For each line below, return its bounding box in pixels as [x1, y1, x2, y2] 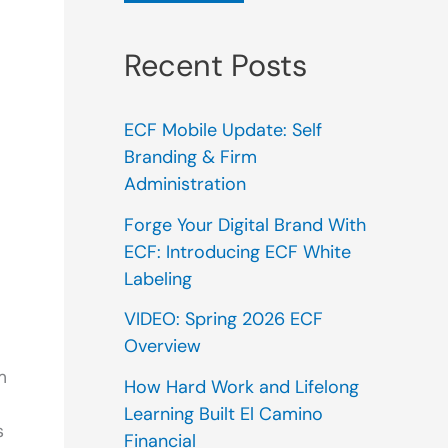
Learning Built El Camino [124, 401, 323, 426]
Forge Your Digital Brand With [124, 212, 366, 237]
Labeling [124, 266, 192, 291]
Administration [124, 172, 246, 197]
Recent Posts [124, 45, 307, 85]
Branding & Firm [124, 145, 257, 170]
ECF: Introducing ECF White [124, 239, 351, 264]
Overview [124, 334, 201, 359]
